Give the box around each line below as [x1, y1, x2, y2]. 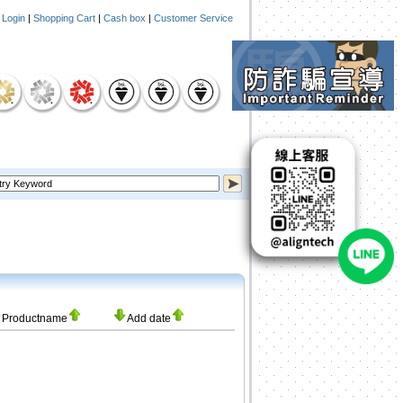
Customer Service [154, 13, 233, 23]
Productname [2, 312, 67, 325]
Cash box [103, 13, 146, 23]
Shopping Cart [33, 13, 95, 23]
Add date [127, 312, 171, 325]
